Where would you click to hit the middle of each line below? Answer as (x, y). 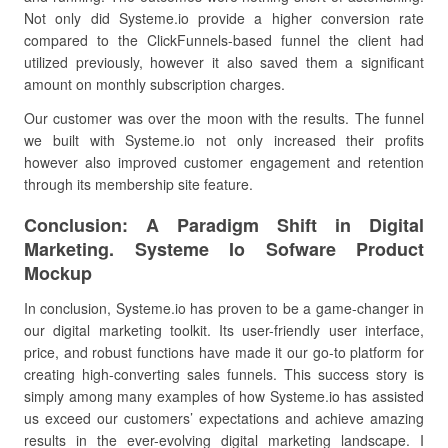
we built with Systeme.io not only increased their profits (224, 140)
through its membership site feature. (138, 184)
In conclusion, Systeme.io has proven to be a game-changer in (224, 308)
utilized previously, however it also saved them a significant (224, 62)
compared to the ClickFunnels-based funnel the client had (224, 40)
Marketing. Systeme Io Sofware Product (224, 249)
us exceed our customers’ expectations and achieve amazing (224, 418)
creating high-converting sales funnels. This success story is (224, 374)
